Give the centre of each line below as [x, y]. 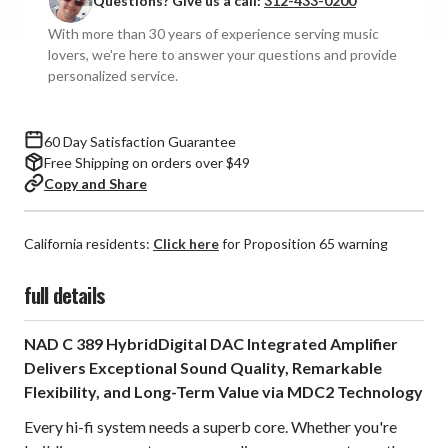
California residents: [88, 244]
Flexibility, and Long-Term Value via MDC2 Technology [224, 392]
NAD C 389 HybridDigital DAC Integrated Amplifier [211, 344]
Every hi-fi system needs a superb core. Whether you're [210, 427]
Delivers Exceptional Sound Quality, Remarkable [203, 368]
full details [64, 295]
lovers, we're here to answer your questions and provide [222, 54]
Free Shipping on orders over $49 [147, 162]
